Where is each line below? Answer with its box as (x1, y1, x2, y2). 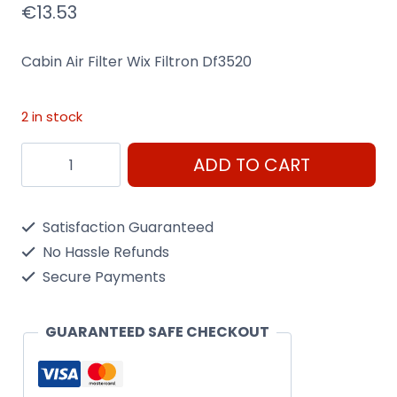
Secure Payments (39, 267, 166, 288)
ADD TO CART (193, 152, 310, 178)
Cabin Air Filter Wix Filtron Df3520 (21, 51, 252, 72)
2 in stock (21, 107, 82, 126)
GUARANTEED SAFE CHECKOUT (45, 322, 269, 343)
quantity (20, 315, 78, 337)
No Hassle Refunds (39, 242, 169, 263)
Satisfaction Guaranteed (39, 217, 214, 238)
